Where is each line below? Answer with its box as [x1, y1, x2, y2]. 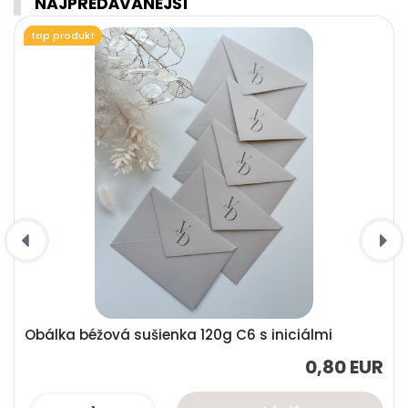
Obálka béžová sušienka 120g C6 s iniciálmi [25, 324, 333, 344]
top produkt [31, 28, 96, 44]
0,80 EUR [305, 353, 383, 380]
